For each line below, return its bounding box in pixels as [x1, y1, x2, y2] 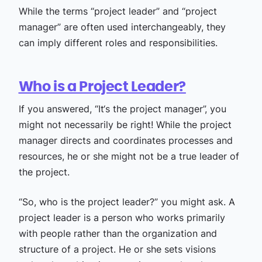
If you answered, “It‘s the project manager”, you [18, 103, 226, 115]
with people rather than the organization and [18, 227, 217, 239]
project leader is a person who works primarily [18, 212, 225, 223]
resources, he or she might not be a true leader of [18, 150, 239, 162]
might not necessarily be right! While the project [18, 119, 232, 130]
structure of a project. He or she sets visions [18, 243, 216, 255]
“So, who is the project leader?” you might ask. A [18, 196, 235, 208]
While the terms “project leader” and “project [18, 5, 217, 17]
